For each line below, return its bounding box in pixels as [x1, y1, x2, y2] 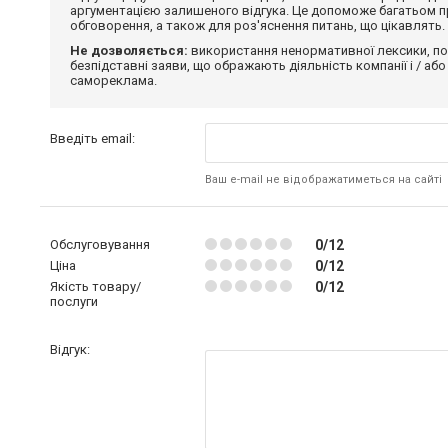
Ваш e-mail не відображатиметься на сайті [204, 172, 442, 186]
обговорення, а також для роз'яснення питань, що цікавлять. [70, 17, 445, 33]
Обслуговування [50, 236, 150, 252]
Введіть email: [50, 130, 135, 146]
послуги [50, 293, 98, 309]
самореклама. [70, 72, 157, 88]
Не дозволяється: [70, 42, 188, 58]
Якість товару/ [50, 278, 141, 294]
